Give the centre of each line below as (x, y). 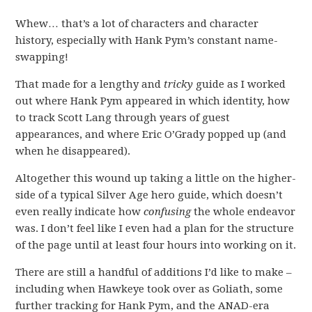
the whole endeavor (243, 212)
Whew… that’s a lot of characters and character (137, 24)
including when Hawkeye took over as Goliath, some (149, 289)
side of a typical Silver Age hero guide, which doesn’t (149, 195)
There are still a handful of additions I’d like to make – (154, 272)
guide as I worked (240, 84)
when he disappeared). (73, 151)
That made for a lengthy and (90, 84)
